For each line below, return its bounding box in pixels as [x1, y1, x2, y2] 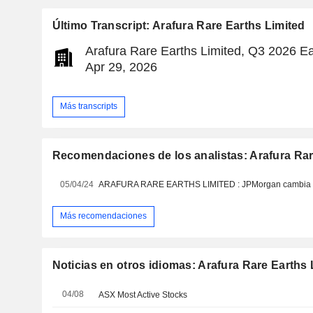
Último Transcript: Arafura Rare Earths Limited [52, 19, 305, 31]
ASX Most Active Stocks [99, 289, 188, 300]
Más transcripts [59, 101, 117, 112]
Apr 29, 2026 [85, 59, 157, 74]
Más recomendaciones [59, 211, 147, 221]
